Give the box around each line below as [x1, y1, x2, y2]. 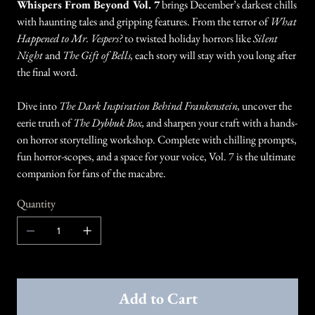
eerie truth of [16, 115, 73, 130]
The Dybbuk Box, [72, 115, 144, 130]
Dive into [16, 98, 59, 113]
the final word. [16, 64, 78, 79]
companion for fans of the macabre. [16, 165, 166, 181]
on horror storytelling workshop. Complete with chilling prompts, [16, 131, 297, 147]
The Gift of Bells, [62, 47, 133, 63]
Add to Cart [119, 288, 198, 309]
